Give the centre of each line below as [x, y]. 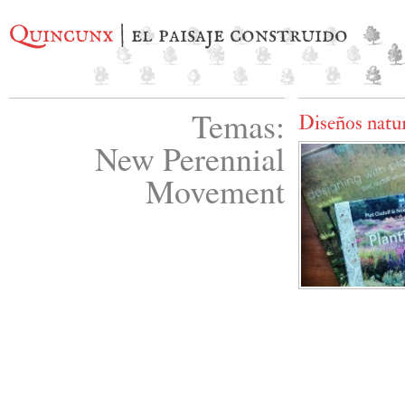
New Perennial [190, 158]
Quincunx [61, 35]
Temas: [238, 126]
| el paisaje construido [231, 35]
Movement [215, 191]
